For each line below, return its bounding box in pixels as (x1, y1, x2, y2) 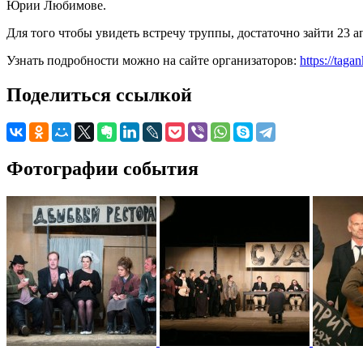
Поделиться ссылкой (6, 83, 192, 105)
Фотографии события (6, 157, 199, 179)
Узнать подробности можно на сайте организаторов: (6, 53, 300, 67)
